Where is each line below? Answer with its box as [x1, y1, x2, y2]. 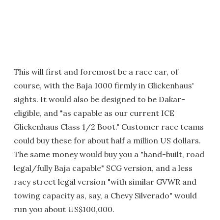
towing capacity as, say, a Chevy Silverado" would [14, 191, 197, 200]
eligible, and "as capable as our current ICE [14, 108, 174, 118]
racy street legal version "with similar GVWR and [14, 177, 196, 187]
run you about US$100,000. [14, 204, 114, 214]
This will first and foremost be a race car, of [14, 67, 178, 77]
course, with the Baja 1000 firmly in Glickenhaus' [14, 81, 194, 90]
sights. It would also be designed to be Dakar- [14, 94, 185, 104]
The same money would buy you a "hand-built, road [14, 149, 204, 159]
